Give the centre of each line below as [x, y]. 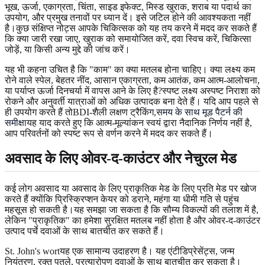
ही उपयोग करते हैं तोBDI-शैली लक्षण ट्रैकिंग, [80, 112]
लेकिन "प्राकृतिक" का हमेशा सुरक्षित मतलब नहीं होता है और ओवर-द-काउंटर [132, 220]
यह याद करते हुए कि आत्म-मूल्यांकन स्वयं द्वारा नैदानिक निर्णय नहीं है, [139, 122]
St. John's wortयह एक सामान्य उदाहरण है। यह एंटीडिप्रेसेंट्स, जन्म [119, 251]
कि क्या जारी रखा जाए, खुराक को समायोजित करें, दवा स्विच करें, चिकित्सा [128, 38]
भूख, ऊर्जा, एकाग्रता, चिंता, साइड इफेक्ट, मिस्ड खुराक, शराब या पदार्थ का [128, 7]
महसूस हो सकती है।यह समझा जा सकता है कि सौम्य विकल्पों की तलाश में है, [132, 209]
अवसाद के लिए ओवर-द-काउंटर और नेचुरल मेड [121, 158]
